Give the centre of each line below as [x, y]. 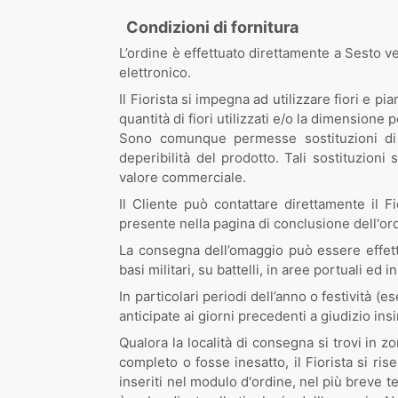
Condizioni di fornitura [213, 27]
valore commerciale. [183, 177]
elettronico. [155, 72]
